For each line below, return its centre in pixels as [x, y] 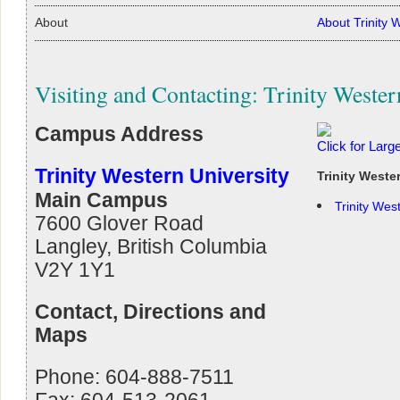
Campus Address [119, 133]
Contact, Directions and [150, 311]
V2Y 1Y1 [75, 269]
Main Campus [101, 200]
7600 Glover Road [119, 223]
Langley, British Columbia [151, 246]
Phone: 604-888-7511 [134, 376]
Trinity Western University [162, 175]
